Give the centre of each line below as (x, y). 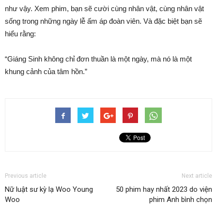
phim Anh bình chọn (181, 199)
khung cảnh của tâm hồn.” (46, 71)
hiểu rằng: (20, 33)
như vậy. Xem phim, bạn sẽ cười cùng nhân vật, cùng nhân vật (104, 8)
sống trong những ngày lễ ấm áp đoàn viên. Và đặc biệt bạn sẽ (103, 21)
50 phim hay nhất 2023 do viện (164, 189)
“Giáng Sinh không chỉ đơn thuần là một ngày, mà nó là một (98, 59)
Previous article (26, 176)
